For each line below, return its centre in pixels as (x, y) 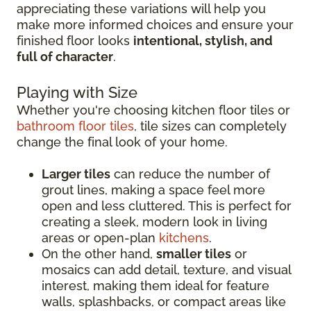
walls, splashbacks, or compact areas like (164, 302)
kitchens (184, 238)
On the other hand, (99, 254)
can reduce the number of (190, 174)
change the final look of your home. (122, 142)
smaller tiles (194, 254)
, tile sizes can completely (210, 126)
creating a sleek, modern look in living (154, 222)
